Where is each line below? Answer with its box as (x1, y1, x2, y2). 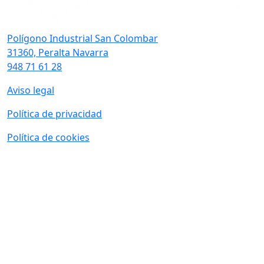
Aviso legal (7, 84, 54, 97)
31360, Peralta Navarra (7, 46, 108, 59)
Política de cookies (7, 131, 90, 144)
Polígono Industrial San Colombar (7, 32, 158, 45)
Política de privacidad (7, 107, 102, 120)
